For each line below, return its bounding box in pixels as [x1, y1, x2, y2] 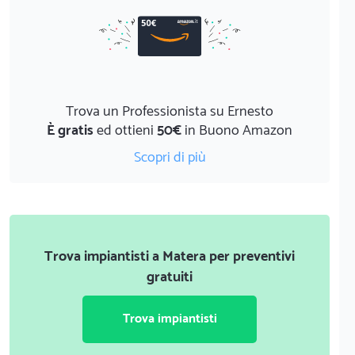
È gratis [47, 118, 94, 143]
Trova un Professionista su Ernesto [66, 99, 273, 124]
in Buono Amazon [181, 118, 292, 143]
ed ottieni [94, 118, 157, 143]
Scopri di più [133, 145, 206, 170]
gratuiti [147, 265, 193, 289]
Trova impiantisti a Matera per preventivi [44, 244, 295, 269]
